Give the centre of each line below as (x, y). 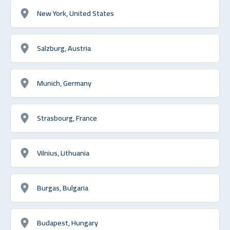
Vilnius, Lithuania (63, 152)
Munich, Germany (64, 83)
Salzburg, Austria (64, 48)
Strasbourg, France (67, 118)
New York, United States (75, 13)
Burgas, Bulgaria (63, 187)
